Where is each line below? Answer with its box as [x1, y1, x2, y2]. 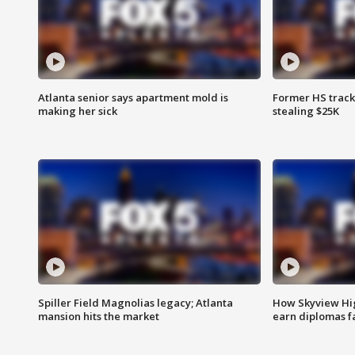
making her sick [38, 104, 117, 119]
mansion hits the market [38, 309, 159, 324]
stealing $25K [272, 104, 339, 119]
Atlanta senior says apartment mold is [38, 90, 228, 105]
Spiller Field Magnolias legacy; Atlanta [38, 296, 233, 311]
